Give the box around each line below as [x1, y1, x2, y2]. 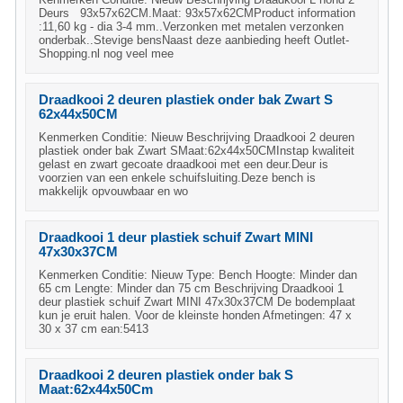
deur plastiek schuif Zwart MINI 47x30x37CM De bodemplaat [39, 295, 355, 309]
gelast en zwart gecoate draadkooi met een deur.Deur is [39, 157, 328, 171]
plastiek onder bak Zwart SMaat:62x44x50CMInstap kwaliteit [39, 144, 354, 157]
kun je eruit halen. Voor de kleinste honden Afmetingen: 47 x [39, 309, 352, 322]
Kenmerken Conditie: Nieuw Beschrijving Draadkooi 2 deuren [39, 130, 354, 144]
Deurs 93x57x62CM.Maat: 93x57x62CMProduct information [39, 6, 355, 20]
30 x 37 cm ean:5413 [39, 322, 148, 336]
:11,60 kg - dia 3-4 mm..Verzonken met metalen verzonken [39, 20, 344, 33]
